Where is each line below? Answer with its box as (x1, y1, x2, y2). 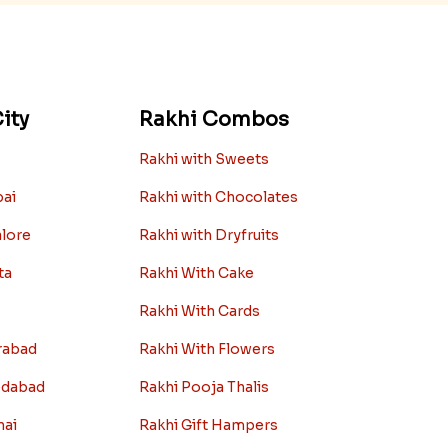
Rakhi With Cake (138, 263, 254, 282)
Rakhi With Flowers (138, 339, 275, 358)
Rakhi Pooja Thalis (138, 377, 269, 396)
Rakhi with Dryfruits (138, 225, 279, 244)
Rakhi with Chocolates (138, 187, 298, 206)
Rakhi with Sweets (138, 149, 269, 168)
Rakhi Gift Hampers (138, 415, 278, 434)
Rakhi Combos (138, 106, 289, 132)
